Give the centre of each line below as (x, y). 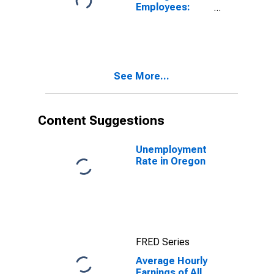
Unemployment (171, 150)
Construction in (172, 19)
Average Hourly (172, 261)
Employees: (163, 7)
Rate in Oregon (171, 161)
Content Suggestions (101, 120)
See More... (142, 76)
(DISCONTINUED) (176, 42)
